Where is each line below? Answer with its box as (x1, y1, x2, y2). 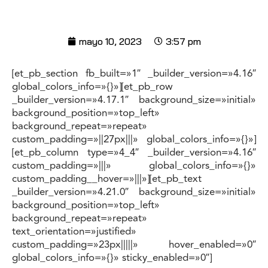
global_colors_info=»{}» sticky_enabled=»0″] (12, 250, 212, 266)
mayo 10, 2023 (78, 35, 142, 48)
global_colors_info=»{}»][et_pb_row (12, 79, 173, 95)
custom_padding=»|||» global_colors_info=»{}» (12, 158, 256, 174)
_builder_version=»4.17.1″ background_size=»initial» (12, 92, 256, 108)
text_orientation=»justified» (12, 224, 136, 240)
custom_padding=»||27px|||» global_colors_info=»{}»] (12, 132, 256, 148)
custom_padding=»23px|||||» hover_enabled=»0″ (12, 237, 256, 253)
